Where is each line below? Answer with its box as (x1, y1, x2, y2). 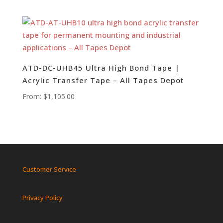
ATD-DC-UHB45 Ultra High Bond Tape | (22, 63, 180, 73)
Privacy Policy (22, 193, 63, 203)
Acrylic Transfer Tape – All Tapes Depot (22, 75, 184, 86)
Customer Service (22, 164, 76, 174)
